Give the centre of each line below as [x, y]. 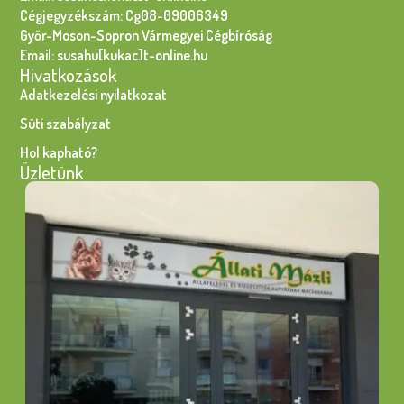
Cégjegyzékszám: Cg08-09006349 [124, 16]
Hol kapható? [59, 152]
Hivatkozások [69, 74]
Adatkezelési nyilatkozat [94, 94]
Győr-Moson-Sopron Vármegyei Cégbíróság [147, 36]
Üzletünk [52, 172]
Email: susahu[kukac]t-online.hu [114, 55]
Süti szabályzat [66, 123]
